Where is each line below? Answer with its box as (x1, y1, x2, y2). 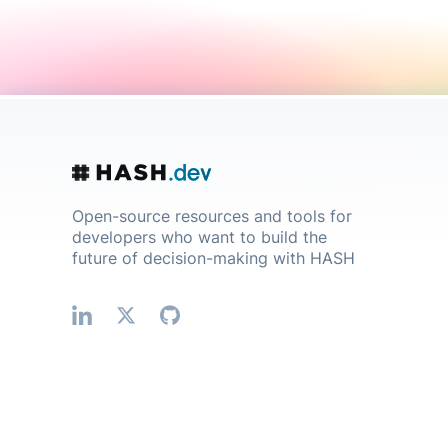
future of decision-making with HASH (72, 249, 355, 268)
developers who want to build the (72, 228, 327, 247)
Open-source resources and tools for (72, 207, 352, 226)
